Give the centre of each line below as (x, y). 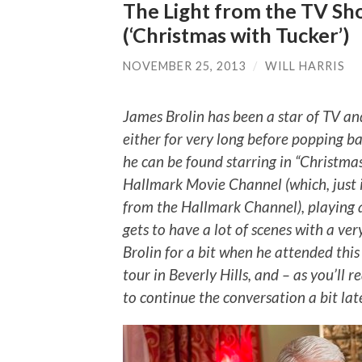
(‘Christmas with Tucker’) (236, 34)
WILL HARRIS (305, 65)
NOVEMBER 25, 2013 (184, 65)
